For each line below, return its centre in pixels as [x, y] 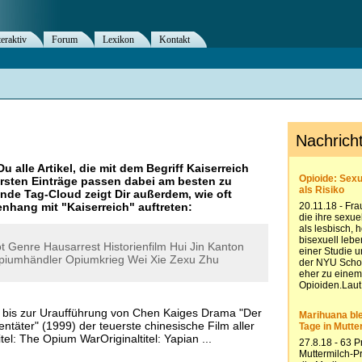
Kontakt [175, 40]
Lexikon [118, 40]
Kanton [226, 246]
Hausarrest [72, 246]
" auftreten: [161, 207]
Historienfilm [135, 246]
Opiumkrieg [95, 259]
